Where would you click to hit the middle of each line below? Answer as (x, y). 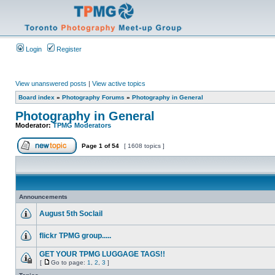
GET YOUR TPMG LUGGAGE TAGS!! (102, 254)
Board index (37, 97)
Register (68, 49)
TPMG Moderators (82, 125)
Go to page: (69, 262)
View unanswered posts (51, 83)
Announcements (43, 197)
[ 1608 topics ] (144, 146)
